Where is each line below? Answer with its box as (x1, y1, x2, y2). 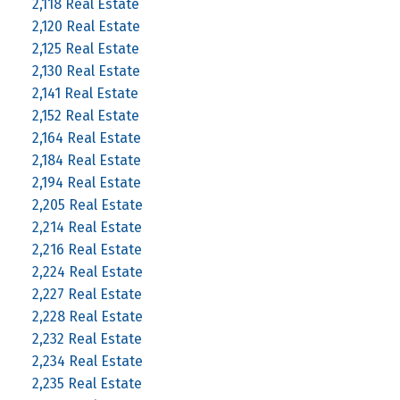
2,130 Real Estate (31, 62, 140, 79)
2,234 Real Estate (31, 352, 143, 370)
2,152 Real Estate (31, 106, 139, 124)
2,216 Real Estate (31, 240, 142, 258)
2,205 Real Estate (31, 196, 143, 213)
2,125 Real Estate (31, 39, 139, 57)
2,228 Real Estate (31, 307, 143, 325)
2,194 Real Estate (31, 173, 141, 191)
